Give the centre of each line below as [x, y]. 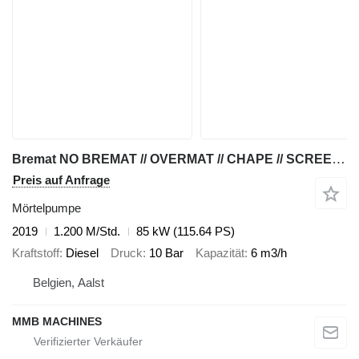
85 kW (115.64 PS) [186, 232]
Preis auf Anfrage [61, 180]
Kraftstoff [36, 252]
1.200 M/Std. [87, 232]
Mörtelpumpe [46, 208]
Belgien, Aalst [69, 283]
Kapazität [220, 252]
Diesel [82, 252]
